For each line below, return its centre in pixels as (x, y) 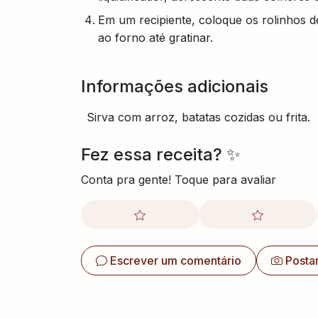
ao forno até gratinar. (155, 37)
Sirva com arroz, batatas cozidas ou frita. (198, 117)
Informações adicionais (175, 86)
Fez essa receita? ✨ (161, 154)
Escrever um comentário (176, 260)
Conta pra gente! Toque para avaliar (179, 179)
